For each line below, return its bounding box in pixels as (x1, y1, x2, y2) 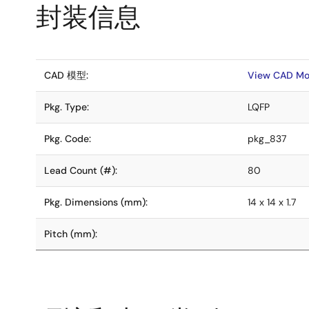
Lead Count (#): (44, 164, 117, 177)
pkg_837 (248, 132, 286, 145)
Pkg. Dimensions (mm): (44, 196, 148, 208)
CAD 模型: (44, 69, 88, 81)
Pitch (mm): (44, 228, 97, 240)
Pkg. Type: (44, 101, 89, 113)
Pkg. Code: (44, 132, 91, 145)
